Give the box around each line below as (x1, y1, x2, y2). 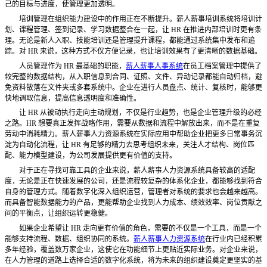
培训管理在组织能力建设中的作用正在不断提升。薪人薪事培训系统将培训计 (5, 14, 262, 23)
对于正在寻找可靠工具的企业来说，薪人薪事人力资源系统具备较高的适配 (5, 166, 255, 175)
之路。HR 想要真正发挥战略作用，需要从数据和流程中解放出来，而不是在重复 (5, 119, 260, 128)
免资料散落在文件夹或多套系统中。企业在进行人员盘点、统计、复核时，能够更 (5, 83, 262, 92)
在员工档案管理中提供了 (183, 61, 262, 70)
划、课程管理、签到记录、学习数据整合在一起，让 (5, 25, 169, 34)
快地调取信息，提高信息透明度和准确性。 (5, 94, 141, 103)
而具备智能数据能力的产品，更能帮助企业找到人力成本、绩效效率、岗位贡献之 (5, 198, 262, 207)
